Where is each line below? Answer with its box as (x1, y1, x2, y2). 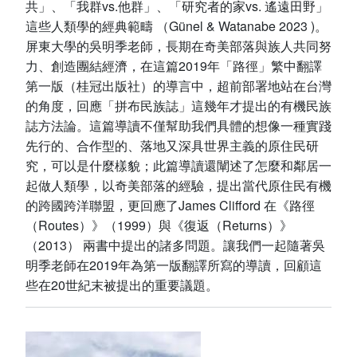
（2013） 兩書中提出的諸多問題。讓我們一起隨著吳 (25, 235, 325, 254)
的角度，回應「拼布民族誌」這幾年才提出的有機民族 (25, 96, 331, 115)
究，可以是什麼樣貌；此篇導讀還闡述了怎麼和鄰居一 (25, 155, 331, 175)
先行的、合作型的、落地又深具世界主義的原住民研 (25, 135, 319, 155)
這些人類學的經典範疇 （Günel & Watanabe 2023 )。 (25, 16, 328, 35)
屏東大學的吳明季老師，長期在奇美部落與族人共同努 (25, 36, 331, 55)
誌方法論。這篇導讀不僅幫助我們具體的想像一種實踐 (25, 116, 331, 135)
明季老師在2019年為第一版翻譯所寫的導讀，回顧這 (25, 255, 322, 274)
